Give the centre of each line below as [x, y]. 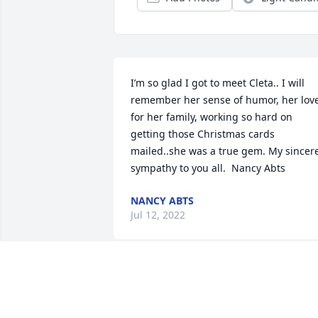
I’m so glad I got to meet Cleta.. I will [218, 83]
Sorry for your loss [175, 286]
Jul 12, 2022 [158, 215]
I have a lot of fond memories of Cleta [220, 303]
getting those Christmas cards [203, 134]
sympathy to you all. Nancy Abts [208, 168]
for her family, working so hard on [212, 117]
